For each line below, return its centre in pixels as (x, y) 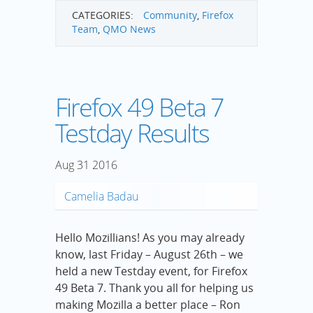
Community (170, 15)
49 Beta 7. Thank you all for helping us (154, 288)
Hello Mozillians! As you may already (150, 238)
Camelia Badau (101, 197)
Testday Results (132, 133)
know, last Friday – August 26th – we (149, 255)
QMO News (129, 29)
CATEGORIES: (103, 15)
